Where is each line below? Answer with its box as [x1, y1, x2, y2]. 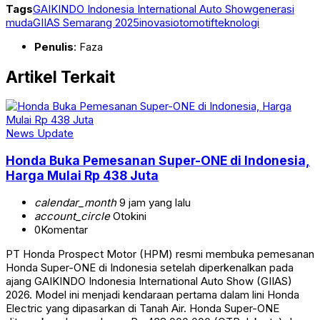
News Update [6, 126, 74, 141]
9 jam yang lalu [116, 195, 191, 209]
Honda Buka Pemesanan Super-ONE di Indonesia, [6, 152, 310, 168]
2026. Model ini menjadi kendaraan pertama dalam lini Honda [6, 287, 299, 301]
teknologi [214, 16, 259, 30]
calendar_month [34, 195, 116, 209]
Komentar [41, 222, 88, 236]
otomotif [173, 16, 214, 30]
